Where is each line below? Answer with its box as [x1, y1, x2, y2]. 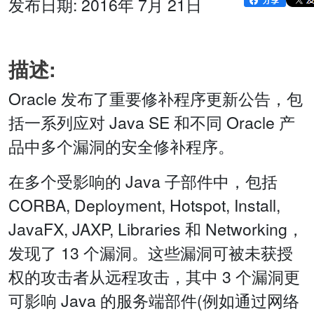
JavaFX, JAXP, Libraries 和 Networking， [8, 217, 303, 241]
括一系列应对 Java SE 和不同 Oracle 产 [8, 111, 295, 135]
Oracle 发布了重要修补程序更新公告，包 [8, 87, 303, 111]
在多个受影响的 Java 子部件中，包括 [8, 170, 278, 193]
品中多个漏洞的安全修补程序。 [8, 135, 234, 158]
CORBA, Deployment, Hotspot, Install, [8, 193, 280, 217]
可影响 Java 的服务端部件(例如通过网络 [8, 289, 299, 313]
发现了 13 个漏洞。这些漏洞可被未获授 [8, 241, 293, 265]
